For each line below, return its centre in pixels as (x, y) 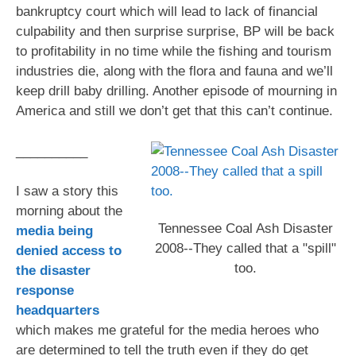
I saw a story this (67, 192)
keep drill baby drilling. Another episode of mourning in (176, 91)
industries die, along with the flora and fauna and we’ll (174, 72)
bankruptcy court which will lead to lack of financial (167, 12)
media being (54, 231)
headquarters (58, 311)
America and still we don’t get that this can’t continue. (174, 111)
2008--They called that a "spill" (246, 248)
